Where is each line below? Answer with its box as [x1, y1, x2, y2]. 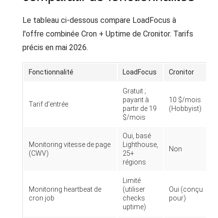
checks [123, 194, 145, 202]
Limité [123, 177, 141, 184]
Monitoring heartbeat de [29, 185, 101, 193]
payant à [123, 96, 149, 104]
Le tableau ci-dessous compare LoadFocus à [22, 16, 176, 25]
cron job [29, 194, 54, 202]
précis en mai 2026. [22, 43, 88, 52]
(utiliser [123, 185, 145, 193]
